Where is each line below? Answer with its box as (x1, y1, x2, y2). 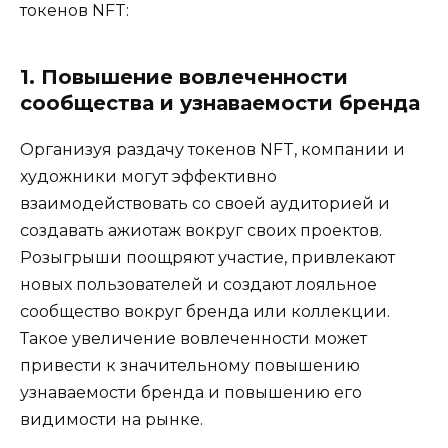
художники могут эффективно (20, 166, 277, 186)
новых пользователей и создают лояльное (20, 274, 377, 294)
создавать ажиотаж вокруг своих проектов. (20, 220, 382, 240)
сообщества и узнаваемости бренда (20, 90, 420, 115)
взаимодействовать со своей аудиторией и (20, 193, 390, 213)
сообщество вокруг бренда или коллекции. (20, 301, 390, 321)
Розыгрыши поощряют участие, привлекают (20, 247, 395, 267)
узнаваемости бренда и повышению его (20, 382, 362, 402)
